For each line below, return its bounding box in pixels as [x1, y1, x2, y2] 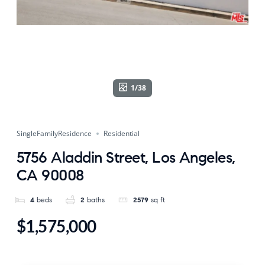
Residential [104, 128, 140, 138]
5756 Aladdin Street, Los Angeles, [17, 148, 235, 167]
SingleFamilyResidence [17, 128, 92, 138]
